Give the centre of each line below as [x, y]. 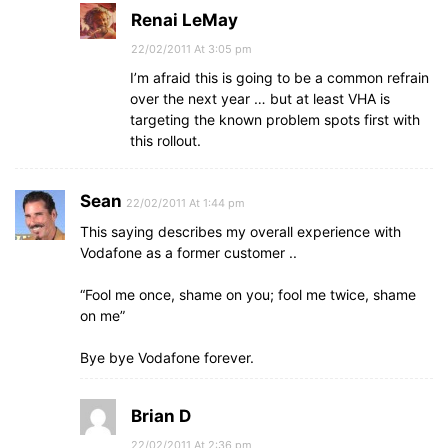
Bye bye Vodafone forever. [167, 357]
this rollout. [165, 140]
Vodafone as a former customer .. [188, 252]
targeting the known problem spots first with [275, 119]
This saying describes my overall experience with [240, 231]
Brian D [161, 416]
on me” [102, 315]
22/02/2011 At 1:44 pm [185, 203]
